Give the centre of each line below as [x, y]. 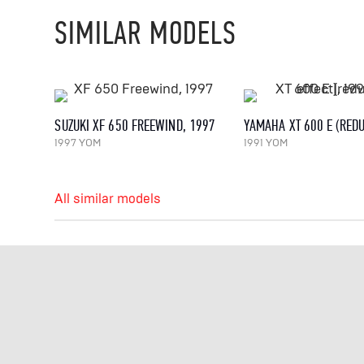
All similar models [108, 198]
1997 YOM [78, 143]
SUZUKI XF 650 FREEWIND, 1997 [135, 125]
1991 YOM [265, 143]
